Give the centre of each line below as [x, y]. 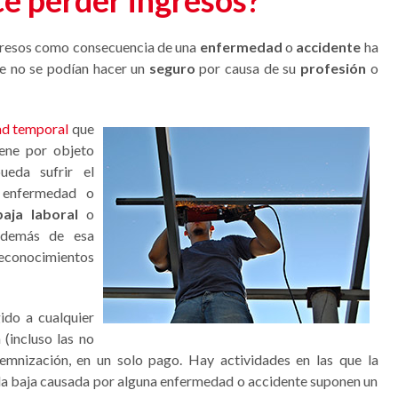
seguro [172, 68]
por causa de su [247, 68]
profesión [333, 68]
